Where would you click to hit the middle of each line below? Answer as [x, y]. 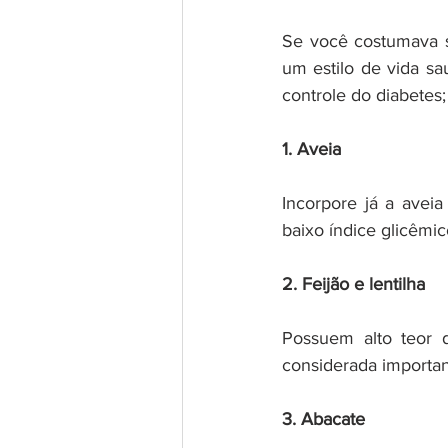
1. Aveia [311, 148]
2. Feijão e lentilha [353, 283]
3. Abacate [323, 418]
